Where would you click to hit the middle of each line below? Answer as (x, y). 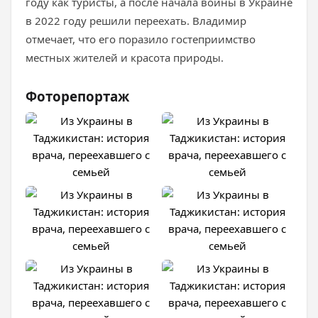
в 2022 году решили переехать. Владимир (136, 21)
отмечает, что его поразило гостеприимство (141, 39)
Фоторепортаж (77, 96)
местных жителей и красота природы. (125, 57)
